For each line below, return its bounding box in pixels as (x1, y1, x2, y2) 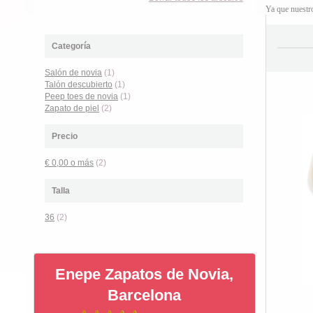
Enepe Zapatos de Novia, (55, 265, 234, 283)
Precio (52, 131, 78, 141)
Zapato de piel (45, 103, 99, 113)
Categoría (52, 41, 91, 51)
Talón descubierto (45, 80, 112, 89)
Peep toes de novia (45, 92, 118, 101)
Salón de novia (45, 68, 102, 78)
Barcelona (108, 286, 182, 304)
